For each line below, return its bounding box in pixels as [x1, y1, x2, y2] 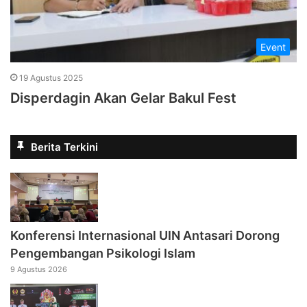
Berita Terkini [31, 140, 98, 154]
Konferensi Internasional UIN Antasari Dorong [10, 228, 280, 243]
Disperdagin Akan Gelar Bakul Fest [10, 90, 236, 107]
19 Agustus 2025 [19, 73, 83, 84]
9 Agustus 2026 [10, 265, 67, 275]
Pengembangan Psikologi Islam [10, 246, 195, 261]
